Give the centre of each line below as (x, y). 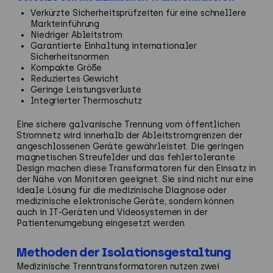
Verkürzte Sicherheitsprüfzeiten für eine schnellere (138, 13)
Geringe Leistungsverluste (86, 90)
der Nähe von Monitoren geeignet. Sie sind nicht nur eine (135, 179)
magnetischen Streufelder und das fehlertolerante (126, 157)
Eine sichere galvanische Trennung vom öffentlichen (128, 124)
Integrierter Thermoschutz (86, 101)
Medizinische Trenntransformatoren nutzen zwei (118, 266)
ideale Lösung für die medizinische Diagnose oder (121, 190)
